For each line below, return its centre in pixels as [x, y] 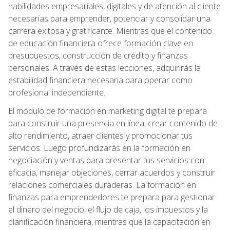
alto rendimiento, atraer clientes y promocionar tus [100, 135]
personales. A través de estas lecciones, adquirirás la [104, 68]
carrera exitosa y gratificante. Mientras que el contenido [110, 31]
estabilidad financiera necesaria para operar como [100, 80]
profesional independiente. [57, 92]
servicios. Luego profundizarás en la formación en [99, 148]
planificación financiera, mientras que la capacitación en [109, 222]
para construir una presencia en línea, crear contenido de [113, 123]
